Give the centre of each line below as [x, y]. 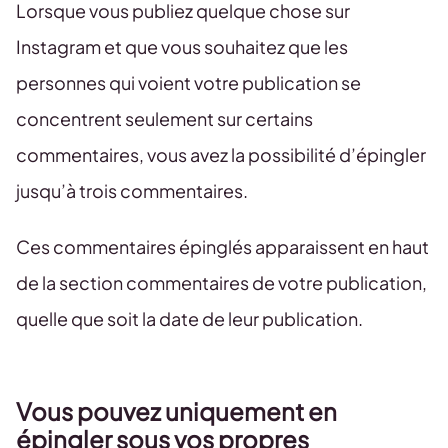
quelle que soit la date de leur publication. [189, 318]
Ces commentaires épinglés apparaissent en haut [222, 246]
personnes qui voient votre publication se [188, 82]
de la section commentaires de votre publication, [221, 282]
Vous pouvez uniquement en [176, 411]
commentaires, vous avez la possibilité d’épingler [221, 154]
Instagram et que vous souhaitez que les [182, 46]
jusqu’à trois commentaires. [132, 190]
